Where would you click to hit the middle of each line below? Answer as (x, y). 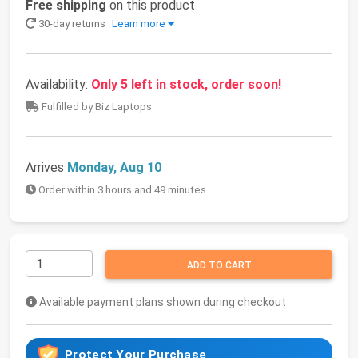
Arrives (46, 167)
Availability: (58, 84)
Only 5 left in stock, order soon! (186, 84)
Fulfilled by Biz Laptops (95, 107)
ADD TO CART (219, 265)
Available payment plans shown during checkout (161, 302)
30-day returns (72, 24)
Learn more (139, 24)
